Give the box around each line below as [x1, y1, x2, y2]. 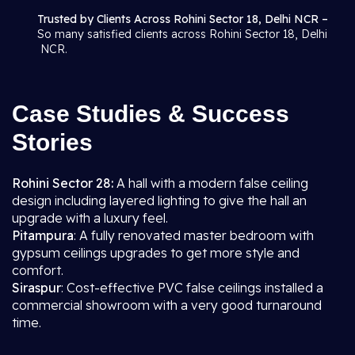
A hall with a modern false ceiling [113, 175, 308, 191]
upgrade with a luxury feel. [12, 210, 168, 226]
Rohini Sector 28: [12, 175, 113, 191]
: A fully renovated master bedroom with [74, 227, 314, 243]
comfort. [12, 262, 63, 278]
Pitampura [12, 227, 74, 243]
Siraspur [12, 280, 61, 296]
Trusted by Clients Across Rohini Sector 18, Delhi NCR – [37, 12, 328, 26]
